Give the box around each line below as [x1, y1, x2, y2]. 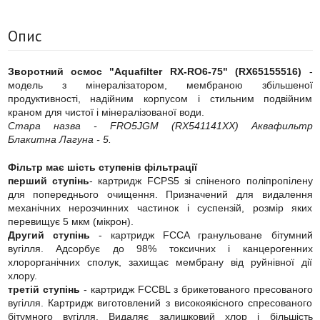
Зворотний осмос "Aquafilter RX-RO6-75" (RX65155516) [7, 65, 302, 77]
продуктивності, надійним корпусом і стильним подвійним [7, 92, 313, 104]
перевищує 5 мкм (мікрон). [7, 215, 134, 227]
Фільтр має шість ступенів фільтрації [7, 161, 197, 173]
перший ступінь [7, 174, 89, 186]
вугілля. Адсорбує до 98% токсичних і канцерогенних [7, 242, 313, 254]
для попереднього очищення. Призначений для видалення [7, 188, 313, 200]
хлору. [7, 269, 37, 281]
